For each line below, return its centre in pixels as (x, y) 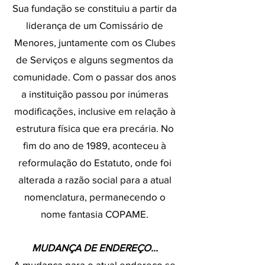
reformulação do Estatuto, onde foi (95, 162)
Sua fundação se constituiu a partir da (95, 8)
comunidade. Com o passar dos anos (95, 77)
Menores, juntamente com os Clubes (95, 42)
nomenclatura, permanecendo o (95, 197)
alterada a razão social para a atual (95, 180)
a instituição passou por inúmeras (95, 94)
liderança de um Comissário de (95, 25)
